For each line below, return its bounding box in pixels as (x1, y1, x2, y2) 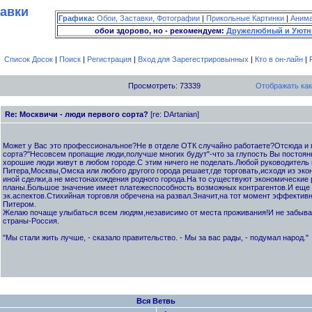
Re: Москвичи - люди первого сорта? (4, 110, 150, 118)
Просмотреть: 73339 (127, 81, 201, 90)
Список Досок (3, 55, 53, 63)
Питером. (2, 199, 36, 208)
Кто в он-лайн (254, 55, 303, 63)
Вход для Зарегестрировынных (137, 55, 249, 63)
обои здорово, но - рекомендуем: (95, 26, 224, 35)
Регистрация (86, 55, 132, 63)
